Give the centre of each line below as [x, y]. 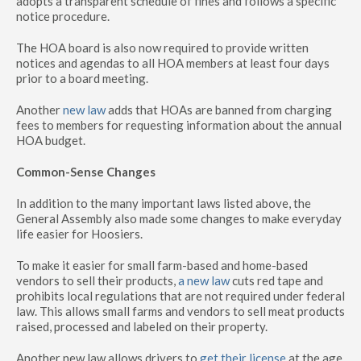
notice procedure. [63, 16]
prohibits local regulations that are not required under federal [180, 296]
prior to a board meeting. [82, 78]
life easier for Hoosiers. [79, 234]
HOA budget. [51, 140]
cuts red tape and [276, 280]
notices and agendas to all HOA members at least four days [173, 63]
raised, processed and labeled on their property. [142, 326]
